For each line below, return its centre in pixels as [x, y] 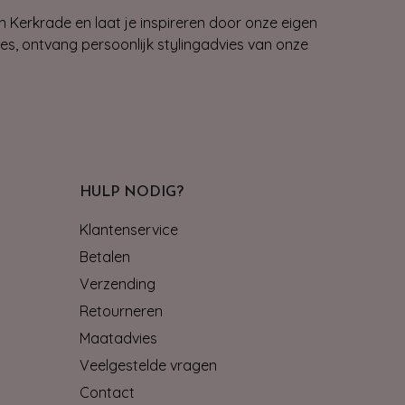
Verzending [118, 283]
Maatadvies [118, 338]
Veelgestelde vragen [148, 365]
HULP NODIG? [132, 192]
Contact [107, 392]
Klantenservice [129, 229]
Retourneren [121, 311]
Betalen [105, 256]
